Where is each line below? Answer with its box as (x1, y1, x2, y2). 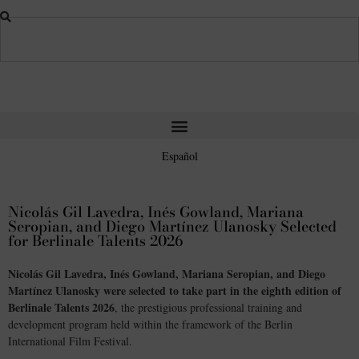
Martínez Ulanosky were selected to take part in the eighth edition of (8, 282, 341, 300)
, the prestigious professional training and (115, 300, 302, 316)
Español (161, 148, 198, 164)
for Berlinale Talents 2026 (8, 230, 183, 252)
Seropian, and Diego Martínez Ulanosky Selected (8, 216, 337, 238)
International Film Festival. (8, 333, 132, 349)
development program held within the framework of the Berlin (8, 317, 292, 333)
